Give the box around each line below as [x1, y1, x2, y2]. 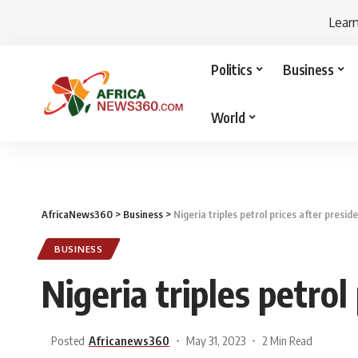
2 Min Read [262, 333, 313, 348]
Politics [211, 60, 253, 78]
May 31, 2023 [186, 333, 246, 348]
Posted [51, 333, 85, 348]
